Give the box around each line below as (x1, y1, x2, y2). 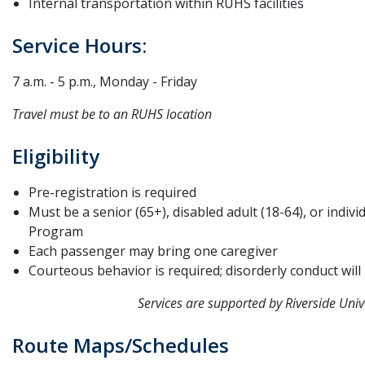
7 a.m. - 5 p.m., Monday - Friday (12, 73, 197, 90)
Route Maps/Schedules (12, 332, 229, 358)
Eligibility (12, 143, 99, 169)
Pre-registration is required (29, 183, 196, 201)
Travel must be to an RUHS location (12, 105, 212, 123)
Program (29, 222, 83, 240)
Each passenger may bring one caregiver (29, 242, 278, 260)
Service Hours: (12, 32, 147, 59)
